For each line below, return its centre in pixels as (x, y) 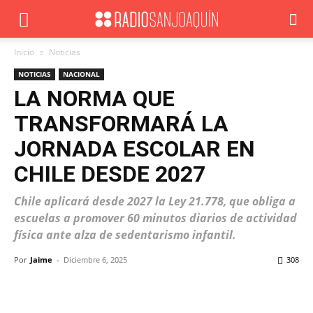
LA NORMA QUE (94, 99)
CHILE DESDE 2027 (110, 174)
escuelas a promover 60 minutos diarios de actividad (155, 218)
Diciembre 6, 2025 (95, 260)
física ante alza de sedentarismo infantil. (125, 235)
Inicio (24, 52)
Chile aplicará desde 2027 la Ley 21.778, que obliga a (155, 201)
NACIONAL (81, 74)
